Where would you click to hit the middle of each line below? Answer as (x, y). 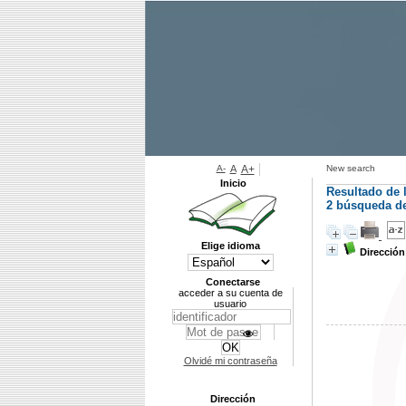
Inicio (233, 183)
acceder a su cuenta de (230, 293)
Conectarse (233, 282)
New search (351, 168)
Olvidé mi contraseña (230, 361)
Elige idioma (231, 246)
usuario (230, 304)
